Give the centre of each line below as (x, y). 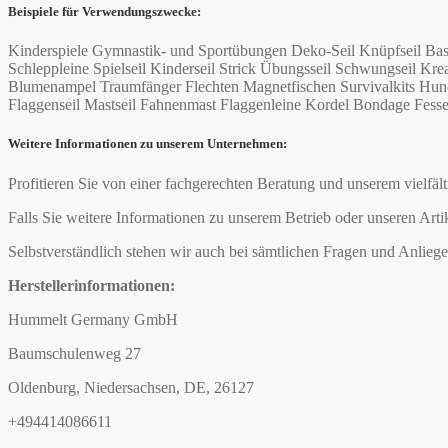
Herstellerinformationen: (91, 285)
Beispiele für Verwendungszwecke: (104, 12)
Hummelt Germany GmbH (93, 319)
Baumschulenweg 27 (74, 353)
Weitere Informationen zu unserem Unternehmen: (147, 144)
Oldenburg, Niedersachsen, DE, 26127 (131, 387)
